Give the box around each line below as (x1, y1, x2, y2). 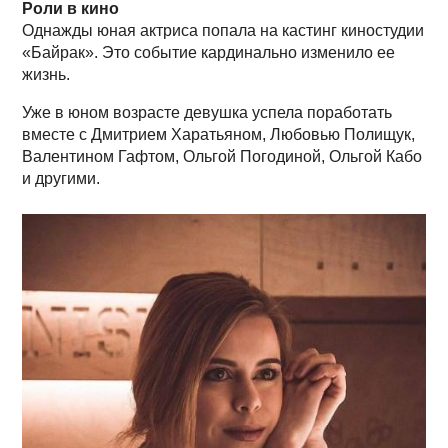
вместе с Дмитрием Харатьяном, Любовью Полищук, (22, 125, 416, 143)
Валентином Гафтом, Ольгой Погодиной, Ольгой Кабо (22, 147, 423, 165)
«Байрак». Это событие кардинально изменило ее (22, 43, 396, 61)
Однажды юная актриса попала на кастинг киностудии (22, 21, 425, 39)
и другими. (22, 169, 101, 187)
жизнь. (22, 65, 71, 83)
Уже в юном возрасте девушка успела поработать (22, 103, 393, 121)
